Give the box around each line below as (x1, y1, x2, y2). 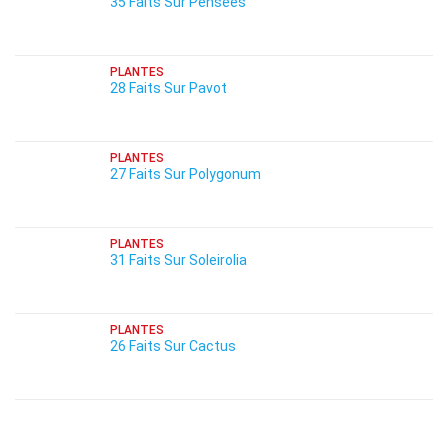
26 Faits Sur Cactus (110, 338, 236, 354)
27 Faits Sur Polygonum (110, 166, 261, 182)
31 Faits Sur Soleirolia (110, 252, 247, 268)
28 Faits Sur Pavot (110, 80, 227, 96)
